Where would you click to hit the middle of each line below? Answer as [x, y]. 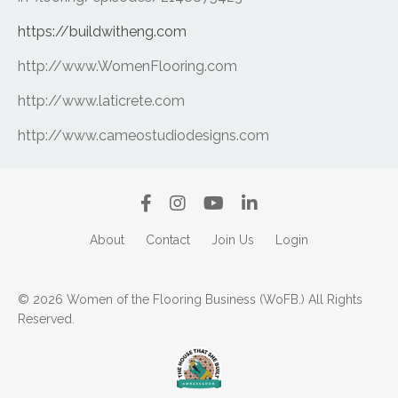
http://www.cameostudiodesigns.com [143, 135]
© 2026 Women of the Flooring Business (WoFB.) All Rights [190, 299]
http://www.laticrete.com [101, 100]
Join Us [233, 239]
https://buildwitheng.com [102, 31]
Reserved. [46, 318]
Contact [168, 239]
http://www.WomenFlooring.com [127, 66]
